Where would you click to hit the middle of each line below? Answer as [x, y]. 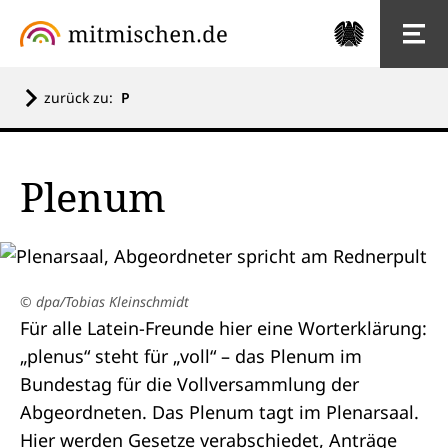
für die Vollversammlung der [235, 384]
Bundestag [66, 384]
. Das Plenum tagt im [234, 412]
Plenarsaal [370, 412]
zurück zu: [82, 97]
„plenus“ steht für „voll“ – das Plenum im [191, 356]
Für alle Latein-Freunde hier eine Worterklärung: [223, 328]
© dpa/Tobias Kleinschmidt [104, 301]
